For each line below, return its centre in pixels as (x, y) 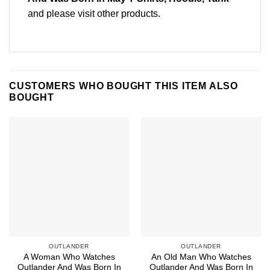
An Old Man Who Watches (201, 257)
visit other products (118, 13)
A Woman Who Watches (69, 257)
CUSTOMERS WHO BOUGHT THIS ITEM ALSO (124, 86)
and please (53, 13)
